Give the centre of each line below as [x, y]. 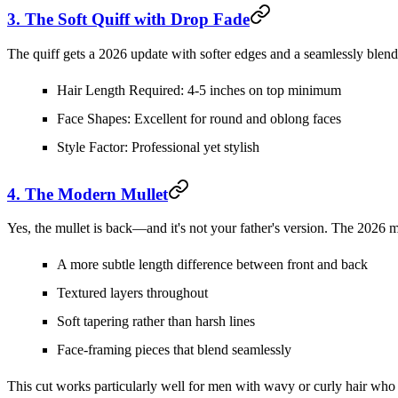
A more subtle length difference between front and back [212, 265]
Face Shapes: [94, 118]
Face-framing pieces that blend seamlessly [174, 350]
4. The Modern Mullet [88, 194]
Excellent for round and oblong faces [236, 118]
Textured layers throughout [132, 293]
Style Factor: [92, 147]
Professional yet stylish [194, 147]
